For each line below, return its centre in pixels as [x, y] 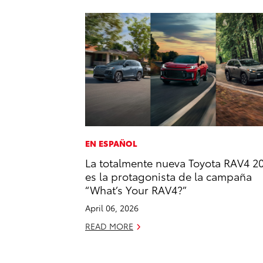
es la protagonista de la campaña [168, 176]
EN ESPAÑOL [111, 144]
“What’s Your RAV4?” [136, 190]
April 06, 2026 [112, 208]
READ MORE [109, 226]
